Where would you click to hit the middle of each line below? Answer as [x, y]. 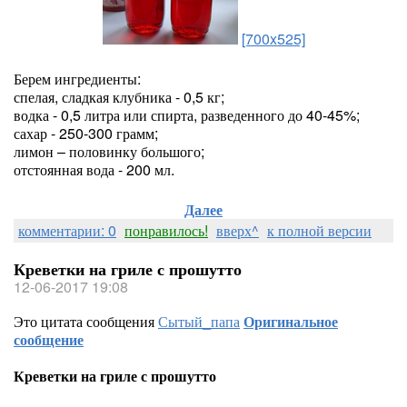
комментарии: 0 [67, 230]
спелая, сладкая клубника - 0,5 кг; [121, 97]
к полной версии [319, 230]
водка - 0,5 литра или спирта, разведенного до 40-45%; [189, 115]
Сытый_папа [199, 321]
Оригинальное [291, 321]
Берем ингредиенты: [79, 79]
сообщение [49, 339]
